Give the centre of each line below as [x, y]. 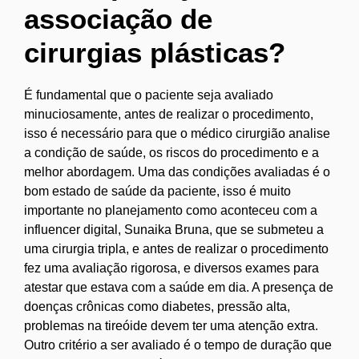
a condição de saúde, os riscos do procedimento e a [171, 152]
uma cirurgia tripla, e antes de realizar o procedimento [176, 248]
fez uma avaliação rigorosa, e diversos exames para [171, 268]
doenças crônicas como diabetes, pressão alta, [157, 306]
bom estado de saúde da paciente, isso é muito [157, 191]
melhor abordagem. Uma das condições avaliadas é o [177, 171]
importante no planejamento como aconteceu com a [171, 210]
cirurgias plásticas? [155, 52]
